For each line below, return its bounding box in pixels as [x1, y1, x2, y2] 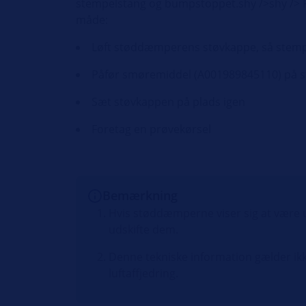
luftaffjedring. [109, 266, 179, 281]
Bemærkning [102, 187, 178, 204]
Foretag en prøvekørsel [92, 122, 212, 137]
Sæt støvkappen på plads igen [92, 94, 246, 109]
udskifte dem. [109, 222, 179, 237]
